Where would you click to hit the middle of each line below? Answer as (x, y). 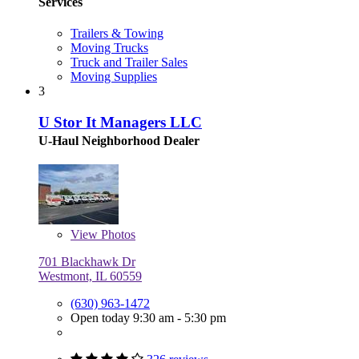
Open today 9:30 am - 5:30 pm (148, 317)
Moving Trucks (109, 48)
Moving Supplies (114, 77)
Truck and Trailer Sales (129, 63)
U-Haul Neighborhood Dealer (119, 140)
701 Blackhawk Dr (87, 261)
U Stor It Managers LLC (120, 122)
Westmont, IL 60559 (90, 276)
